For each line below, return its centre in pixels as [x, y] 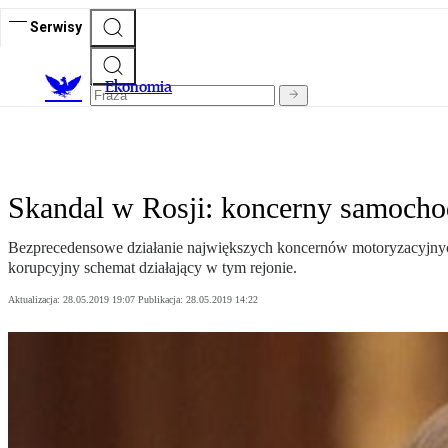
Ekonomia [138, 87]
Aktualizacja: [35, 300]
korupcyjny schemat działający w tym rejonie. [152, 268]
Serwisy [56, 26]
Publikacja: [162, 300]
